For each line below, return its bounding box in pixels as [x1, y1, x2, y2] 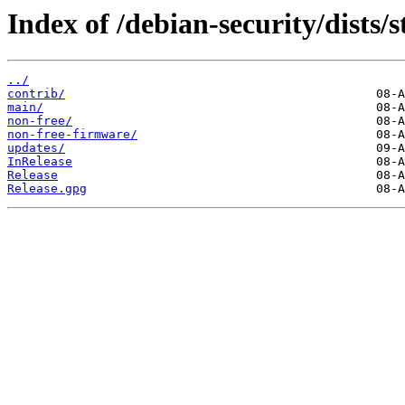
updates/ [7, 141, 65, 155]
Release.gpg [7, 182, 87, 196]
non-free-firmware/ [7, 127, 137, 142]
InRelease [7, 155, 72, 169]
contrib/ [7, 87, 65, 101]
